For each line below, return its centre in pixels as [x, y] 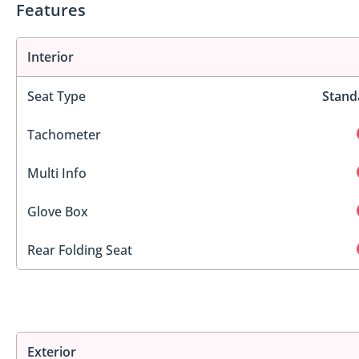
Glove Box [58, 211]
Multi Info [57, 173]
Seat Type [56, 96]
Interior [50, 56]
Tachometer [64, 134]
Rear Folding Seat [80, 250]
